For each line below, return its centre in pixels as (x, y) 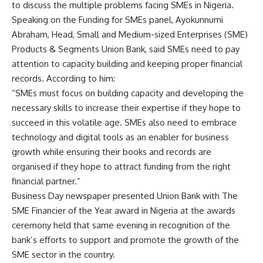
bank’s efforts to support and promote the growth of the (125, 240)
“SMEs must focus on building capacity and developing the (128, 93)
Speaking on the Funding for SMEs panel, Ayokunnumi (117, 20)
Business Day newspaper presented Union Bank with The (125, 196)
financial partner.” (46, 181)
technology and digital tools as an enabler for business (120, 137)
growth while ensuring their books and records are (112, 152)
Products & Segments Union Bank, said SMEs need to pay (126, 49)
